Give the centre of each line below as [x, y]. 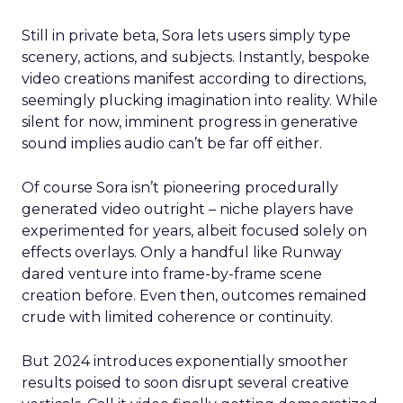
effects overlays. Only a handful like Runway [182, 252]
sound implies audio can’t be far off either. [172, 143]
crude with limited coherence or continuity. [177, 317]
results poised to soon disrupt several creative [185, 383]
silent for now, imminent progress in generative [190, 122]
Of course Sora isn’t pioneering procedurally [180, 188]
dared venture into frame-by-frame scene [172, 274]
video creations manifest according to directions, [194, 79]
